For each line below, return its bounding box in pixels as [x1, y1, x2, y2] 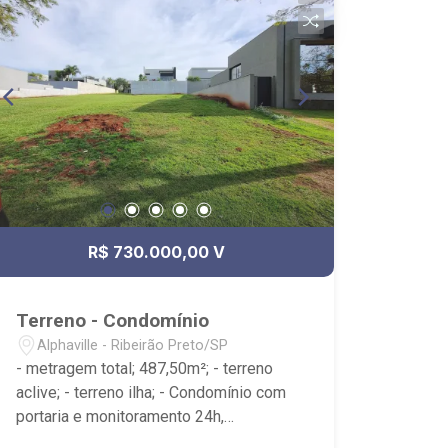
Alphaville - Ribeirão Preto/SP [37, 336, 229, 354]
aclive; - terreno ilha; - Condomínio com [16, 383, 287, 402]
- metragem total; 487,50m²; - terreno [16, 359, 274, 378]
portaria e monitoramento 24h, [16, 407, 225, 426]
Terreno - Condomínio [16, 309, 210, 332]
